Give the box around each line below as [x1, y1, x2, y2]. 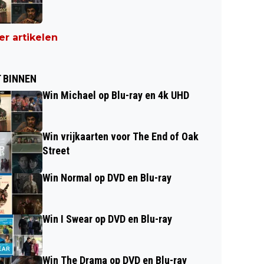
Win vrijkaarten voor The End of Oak [42, 130, 199, 143]
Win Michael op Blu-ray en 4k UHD [42, 89, 189, 101]
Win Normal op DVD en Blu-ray [42, 171, 171, 184]
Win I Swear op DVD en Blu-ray [42, 213, 172, 225]
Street [42, 144, 70, 157]
